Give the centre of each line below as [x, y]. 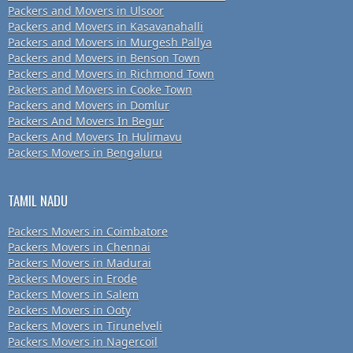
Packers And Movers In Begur [86, 121]
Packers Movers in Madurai [80, 263]
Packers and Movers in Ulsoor [86, 11]
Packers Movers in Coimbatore [88, 232]
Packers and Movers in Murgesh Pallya [110, 43]
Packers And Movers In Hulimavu [95, 137]
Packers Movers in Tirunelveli [85, 326]
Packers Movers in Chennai [79, 247]
